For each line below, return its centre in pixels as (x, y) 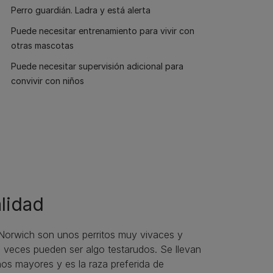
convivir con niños (48, 81)
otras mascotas (42, 45)
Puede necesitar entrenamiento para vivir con (103, 31)
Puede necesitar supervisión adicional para (97, 66)
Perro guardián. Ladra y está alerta (81, 10)
